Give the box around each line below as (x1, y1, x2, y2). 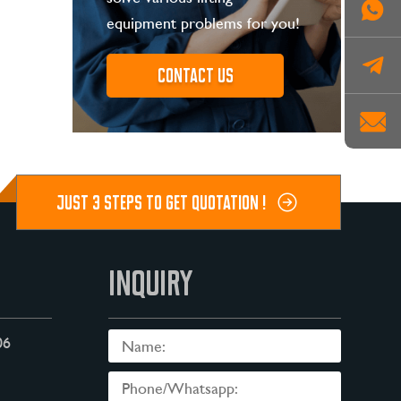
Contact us (157, 64, 234, 87)
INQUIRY (107, 263, 192, 304)
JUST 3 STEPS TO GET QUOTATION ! (56, 191, 267, 214)
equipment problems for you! (107, 13, 301, 33)
